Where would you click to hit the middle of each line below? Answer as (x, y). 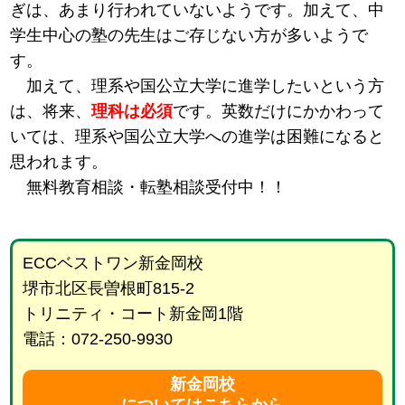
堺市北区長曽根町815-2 (108, 289)
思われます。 (59, 162)
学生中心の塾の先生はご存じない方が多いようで (189, 36)
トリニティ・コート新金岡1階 (132, 314)
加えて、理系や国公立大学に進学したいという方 (198, 86)
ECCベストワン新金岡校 (113, 264)
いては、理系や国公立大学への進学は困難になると (198, 137)
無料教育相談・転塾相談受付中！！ (149, 188)
